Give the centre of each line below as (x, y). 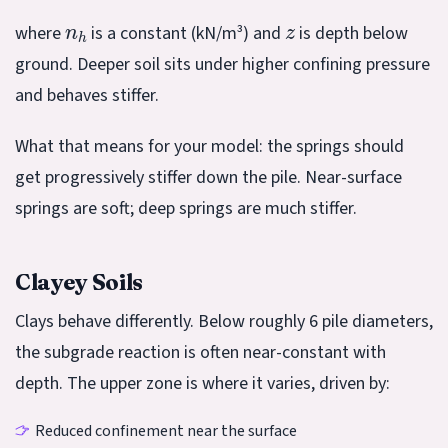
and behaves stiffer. (87, 95)
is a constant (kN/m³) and (185, 33)
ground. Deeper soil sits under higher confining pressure (222, 64)
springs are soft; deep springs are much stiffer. (186, 208)
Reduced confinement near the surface (166, 430)
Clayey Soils (79, 281)
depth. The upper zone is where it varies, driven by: (202, 383)
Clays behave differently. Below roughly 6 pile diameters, (224, 321)
